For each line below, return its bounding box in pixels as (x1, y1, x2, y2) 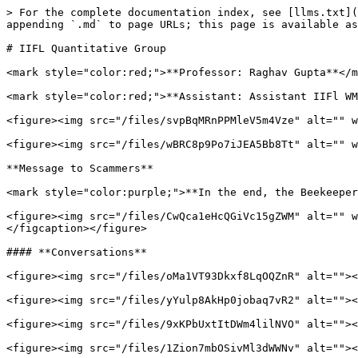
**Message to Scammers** (6, 162, 153, 174)
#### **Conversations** (6, 246, 147, 258)
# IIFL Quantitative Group (6, 42, 166, 54)
